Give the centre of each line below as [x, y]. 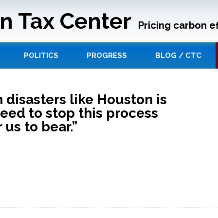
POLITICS [41, 56]
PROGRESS [107, 56]
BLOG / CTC [178, 56]
